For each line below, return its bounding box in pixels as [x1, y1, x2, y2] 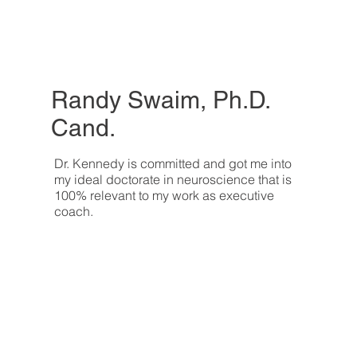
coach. [53, 202, 93, 219]
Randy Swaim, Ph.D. [51, 86, 270, 115]
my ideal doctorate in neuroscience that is [53, 171, 292, 187]
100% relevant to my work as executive [53, 186, 274, 203]
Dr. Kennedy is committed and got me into [53, 155, 292, 171]
